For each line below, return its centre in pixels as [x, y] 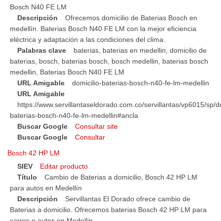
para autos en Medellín [46, 188]
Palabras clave [42, 50]
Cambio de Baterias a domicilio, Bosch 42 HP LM [121, 177]
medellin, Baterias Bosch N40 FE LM [67, 72]
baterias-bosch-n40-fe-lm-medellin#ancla [74, 115]
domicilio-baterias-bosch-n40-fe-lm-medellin [141, 83]
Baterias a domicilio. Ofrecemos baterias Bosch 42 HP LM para [108, 209]
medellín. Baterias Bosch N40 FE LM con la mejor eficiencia [103, 28]
